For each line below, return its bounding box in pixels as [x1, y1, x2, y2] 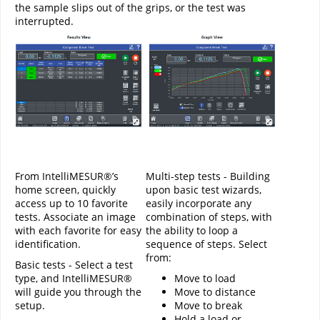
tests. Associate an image [15, 209, 136, 224]
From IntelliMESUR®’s [15, 169, 119, 183]
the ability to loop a [145, 223, 238, 237]
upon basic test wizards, [145, 182, 261, 196]
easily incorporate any [145, 196, 251, 210]
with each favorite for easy [15, 223, 141, 237]
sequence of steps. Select [145, 236, 267, 251]
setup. [15, 298, 45, 312]
